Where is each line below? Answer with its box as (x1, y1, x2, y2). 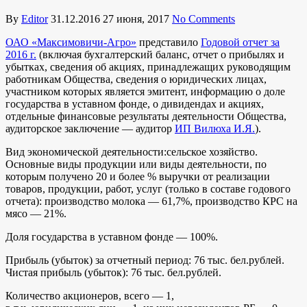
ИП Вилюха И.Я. (175, 122, 255, 134)
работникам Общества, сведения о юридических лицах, (5, 73, 267, 85)
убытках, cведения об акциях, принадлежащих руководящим (5, 60, 291, 73)
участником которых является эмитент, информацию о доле (5, 85, 285, 97)
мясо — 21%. (5, 207, 66, 219)
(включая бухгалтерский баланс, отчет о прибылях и (36, 48, 284, 60)
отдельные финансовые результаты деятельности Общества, (5, 110, 286, 122)
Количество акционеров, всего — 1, (5, 289, 174, 302)
